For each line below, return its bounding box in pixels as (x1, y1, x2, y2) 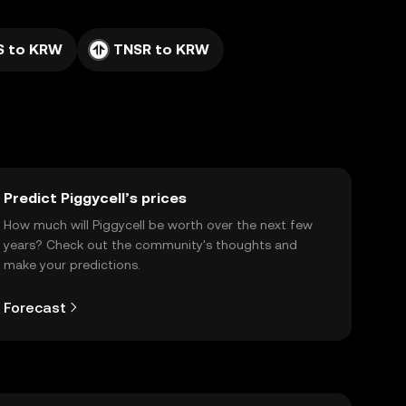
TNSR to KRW (113, 41, 209, 58)
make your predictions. (4, 257, 140, 272)
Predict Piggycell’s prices (4, 189, 187, 207)
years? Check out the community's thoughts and (4, 237, 297, 252)
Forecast (4, 298, 66, 316)
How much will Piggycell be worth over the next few (4, 217, 313, 232)
